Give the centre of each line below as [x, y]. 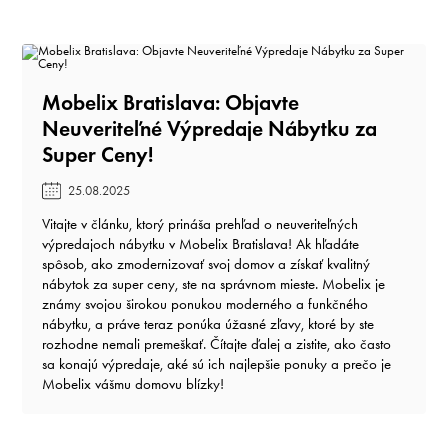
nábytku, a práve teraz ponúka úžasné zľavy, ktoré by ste [208, 323]
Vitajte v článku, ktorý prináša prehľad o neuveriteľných [200, 223]
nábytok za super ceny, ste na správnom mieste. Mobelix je [213, 283]
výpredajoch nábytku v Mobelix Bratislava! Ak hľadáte [200, 243]
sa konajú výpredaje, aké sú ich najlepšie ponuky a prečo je [216, 363]
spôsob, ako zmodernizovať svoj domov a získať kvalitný [206, 263]
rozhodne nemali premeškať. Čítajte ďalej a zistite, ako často [216, 343]
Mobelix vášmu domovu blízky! [133, 383]
